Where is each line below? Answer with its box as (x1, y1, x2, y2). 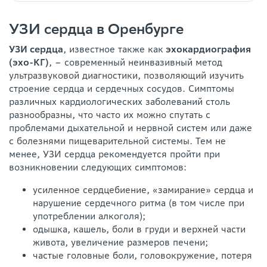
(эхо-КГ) (9, 56, 49, 68)
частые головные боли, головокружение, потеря (33, 249, 252, 261)
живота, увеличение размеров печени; (33, 236, 208, 248)
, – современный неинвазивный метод (49, 56, 222, 68)
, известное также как (63, 43, 163, 55)
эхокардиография (163, 43, 251, 55)
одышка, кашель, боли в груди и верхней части (33, 223, 246, 235)
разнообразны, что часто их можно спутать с (9, 108, 210, 120)
